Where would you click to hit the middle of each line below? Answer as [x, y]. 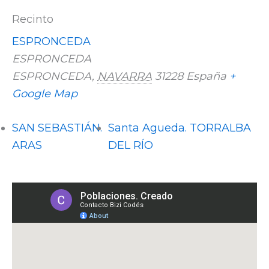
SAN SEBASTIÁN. [57, 128]
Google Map [45, 94]
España [206, 76]
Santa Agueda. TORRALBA [179, 128]
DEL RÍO [130, 145]
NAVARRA [125, 76]
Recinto [33, 19]
